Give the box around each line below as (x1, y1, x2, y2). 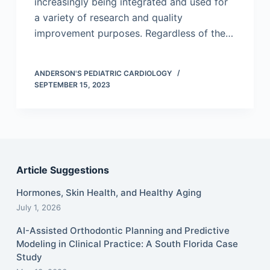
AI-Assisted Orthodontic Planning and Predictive (16, 225, 230, 237)
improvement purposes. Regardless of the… (34, 27, 233, 40)
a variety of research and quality (34, 11, 183, 24)
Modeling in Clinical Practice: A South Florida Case (16, 238, 238, 250)
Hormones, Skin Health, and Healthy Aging (16, 187, 201, 199)
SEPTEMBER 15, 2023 (34, 80, 110, 90)
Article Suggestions (16, 164, 109, 177)
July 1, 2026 (16, 202, 61, 213)
